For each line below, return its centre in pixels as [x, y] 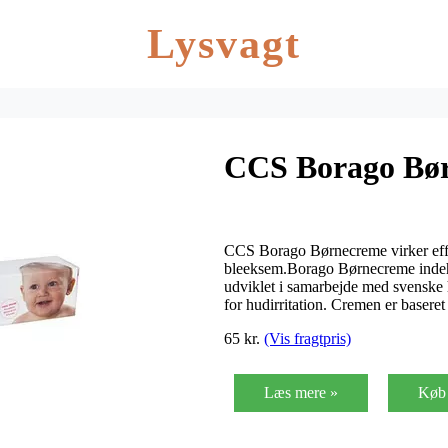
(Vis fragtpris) [307, 338]
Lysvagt [224, 44]
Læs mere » [301, 392]
